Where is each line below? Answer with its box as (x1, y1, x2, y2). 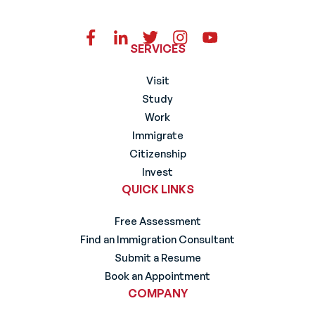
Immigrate (131, 129, 184, 143)
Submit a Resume (114, 251, 201, 265)
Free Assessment (114, 214, 201, 229)
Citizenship (129, 147, 186, 161)
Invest (142, 165, 173, 179)
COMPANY (127, 286, 188, 301)
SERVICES (129, 41, 186, 56)
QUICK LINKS (121, 182, 194, 197)
